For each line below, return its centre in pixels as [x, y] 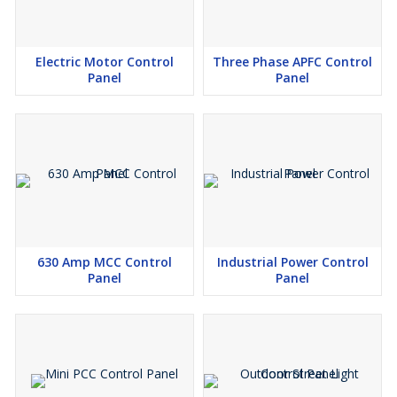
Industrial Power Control [292, 262]
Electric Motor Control [105, 62]
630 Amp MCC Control [105, 262]
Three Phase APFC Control [292, 62]
